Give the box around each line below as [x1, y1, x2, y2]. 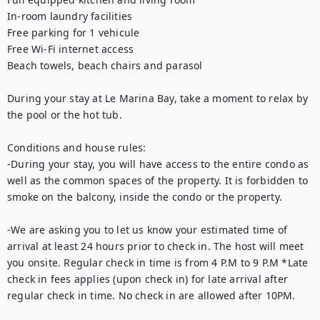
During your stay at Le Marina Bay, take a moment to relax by [7, 91, 309, 105]
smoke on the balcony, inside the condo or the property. [7, 190, 289, 204]
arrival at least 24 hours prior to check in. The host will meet [7, 239, 304, 253]
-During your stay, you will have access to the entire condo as [7, 157, 309, 171]
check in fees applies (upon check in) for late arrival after [7, 272, 289, 286]
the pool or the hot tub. [7, 108, 125, 121]
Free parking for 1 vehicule [7, 26, 143, 39]
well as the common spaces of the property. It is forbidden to [7, 174, 309, 187]
